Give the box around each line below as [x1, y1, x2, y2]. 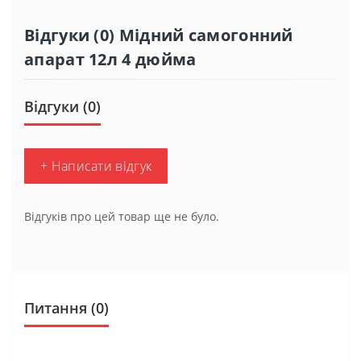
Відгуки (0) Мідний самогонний [24, 23, 293, 46]
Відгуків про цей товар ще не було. [24, 208, 219, 224]
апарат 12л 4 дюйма [24, 48, 197, 70]
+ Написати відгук [40, 156, 152, 175]
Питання [24, 297, 87, 317]
